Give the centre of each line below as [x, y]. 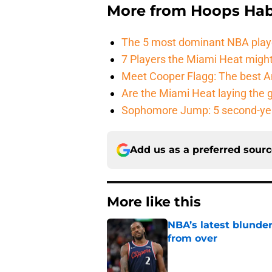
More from [149, 11]
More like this [154, 202]
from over [192, 239]
